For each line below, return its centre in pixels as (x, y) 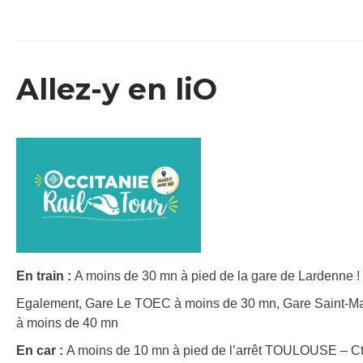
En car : (41, 350)
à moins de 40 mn (67, 322)
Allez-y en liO (117, 90)
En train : (45, 275)
